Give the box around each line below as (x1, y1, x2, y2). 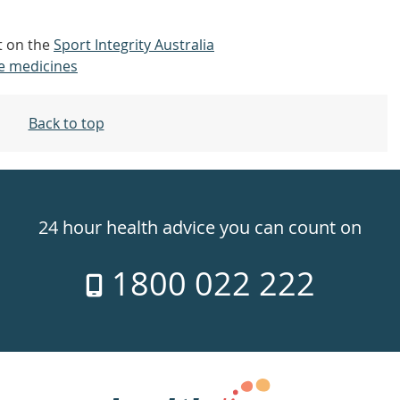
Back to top (28, 113, 104, 133)
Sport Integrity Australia (54, 35, 214, 54)
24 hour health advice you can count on (38, 215, 362, 239)
